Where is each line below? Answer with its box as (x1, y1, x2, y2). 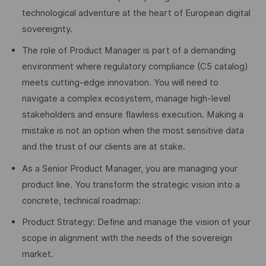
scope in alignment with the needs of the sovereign (21, 233, 232, 244)
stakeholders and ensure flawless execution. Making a (21, 109, 243, 121)
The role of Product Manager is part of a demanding (21, 45, 236, 56)
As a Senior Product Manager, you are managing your (21, 163, 237, 174)
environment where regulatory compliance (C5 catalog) (21, 61, 248, 72)
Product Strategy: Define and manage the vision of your (21, 217, 251, 228)
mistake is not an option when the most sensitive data (21, 125, 244, 137)
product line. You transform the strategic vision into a (21, 179, 240, 190)
